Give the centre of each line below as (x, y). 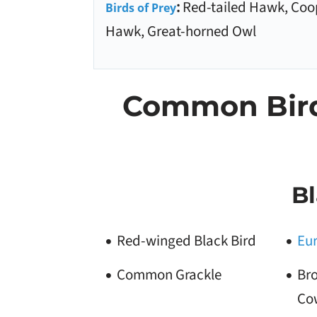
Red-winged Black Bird (186, 241)
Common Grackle (169, 275)
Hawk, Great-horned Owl (181, 31)
